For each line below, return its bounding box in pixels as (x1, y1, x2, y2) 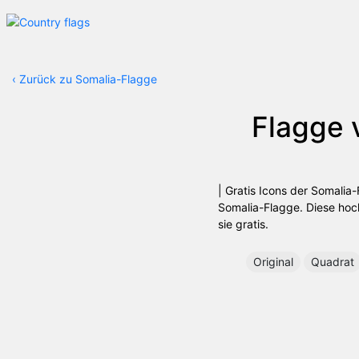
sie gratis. (218, 216, 268, 231)
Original (253, 254, 293, 268)
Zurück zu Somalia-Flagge (19, 72, 157, 87)
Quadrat (311, 254, 354, 268)
